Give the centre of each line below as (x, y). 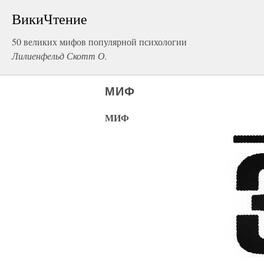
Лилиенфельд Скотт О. (60, 56)
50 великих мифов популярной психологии (99, 42)
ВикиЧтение (49, 19)
